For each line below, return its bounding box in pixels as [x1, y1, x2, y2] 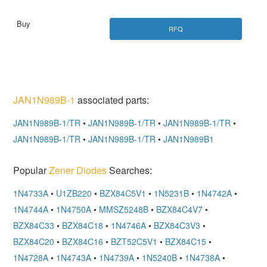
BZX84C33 [13, 219, 55, 232]
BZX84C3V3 [154, 219, 201, 232]
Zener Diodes [49, 163, 107, 178]
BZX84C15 [165, 235, 207, 248]
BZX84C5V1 [100, 187, 147, 200]
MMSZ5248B [99, 203, 149, 216]
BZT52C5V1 [111, 235, 158, 248]
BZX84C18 [62, 219, 104, 232]
